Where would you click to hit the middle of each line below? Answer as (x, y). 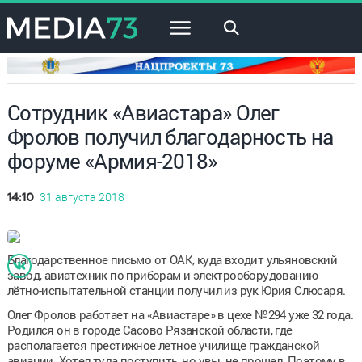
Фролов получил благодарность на (170, 136)
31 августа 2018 (82, 196)
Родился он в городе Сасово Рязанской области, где (149, 329)
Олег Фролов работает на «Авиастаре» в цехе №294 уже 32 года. (180, 314)
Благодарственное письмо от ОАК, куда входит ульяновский (172, 259)
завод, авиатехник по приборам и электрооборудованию (162, 274)
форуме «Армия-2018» (112, 160)
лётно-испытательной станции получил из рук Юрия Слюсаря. (176, 290)
